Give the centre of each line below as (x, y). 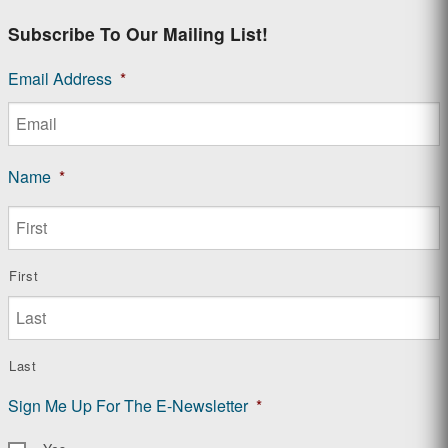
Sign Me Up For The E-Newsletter (128, 406)
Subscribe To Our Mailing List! (138, 34)
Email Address (60, 79)
